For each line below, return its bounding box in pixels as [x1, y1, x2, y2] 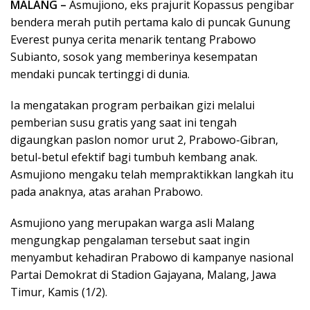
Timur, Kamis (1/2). [10, 284, 107, 300]
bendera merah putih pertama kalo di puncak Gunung [10, 15, 291, 30]
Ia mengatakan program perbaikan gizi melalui [10, 98, 255, 113]
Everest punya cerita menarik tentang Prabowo [10, 32, 256, 47]
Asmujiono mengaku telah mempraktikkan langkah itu [10, 167, 293, 182]
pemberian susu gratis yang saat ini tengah [10, 115, 237, 130]
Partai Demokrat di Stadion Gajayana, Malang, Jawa [10, 267, 276, 282]
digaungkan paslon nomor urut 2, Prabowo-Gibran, [10, 132, 278, 147]
